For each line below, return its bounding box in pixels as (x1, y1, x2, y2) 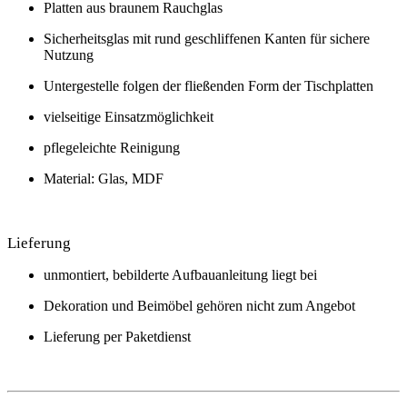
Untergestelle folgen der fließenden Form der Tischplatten (44, 77, 373, 94)
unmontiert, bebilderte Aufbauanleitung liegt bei (44, 266, 317, 283)
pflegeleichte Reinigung (44, 139, 180, 155)
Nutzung (44, 46, 94, 63)
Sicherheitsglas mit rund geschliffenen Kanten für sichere (44, 30, 370, 46)
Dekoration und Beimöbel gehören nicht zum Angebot (44, 297, 355, 313)
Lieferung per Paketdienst (44, 328, 191, 344)
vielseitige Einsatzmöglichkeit (44, 108, 213, 124)
